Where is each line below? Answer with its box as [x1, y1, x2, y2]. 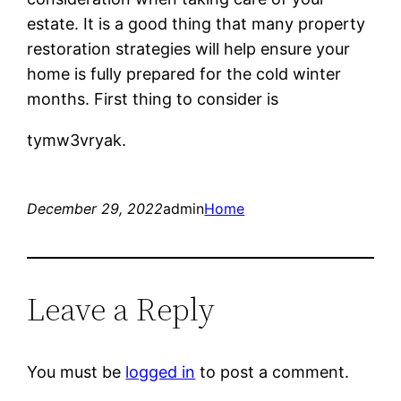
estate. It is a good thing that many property [27, 13, 366, 33]
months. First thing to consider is [27, 89, 279, 108]
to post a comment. [195, 362, 350, 381]
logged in [125, 362, 196, 381]
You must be [27, 362, 126, 381]
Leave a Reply [27, 286, 216, 331]
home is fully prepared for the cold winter [27, 64, 342, 83]
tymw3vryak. [27, 130, 127, 149]
